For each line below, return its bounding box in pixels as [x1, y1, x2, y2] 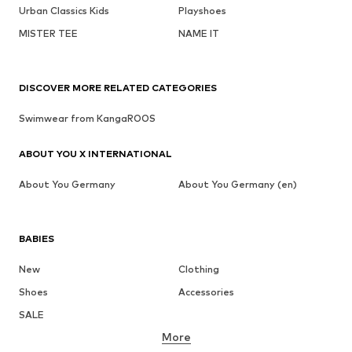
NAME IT [178, 27, 219, 39]
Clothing [178, 262, 219, 275]
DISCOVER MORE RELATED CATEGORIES [19, 81, 217, 93]
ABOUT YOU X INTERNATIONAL [19, 147, 172, 159]
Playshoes [178, 4, 226, 16]
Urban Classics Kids [19, 4, 109, 16]
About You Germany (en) [178, 178, 297, 190]
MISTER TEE [19, 27, 78, 39]
